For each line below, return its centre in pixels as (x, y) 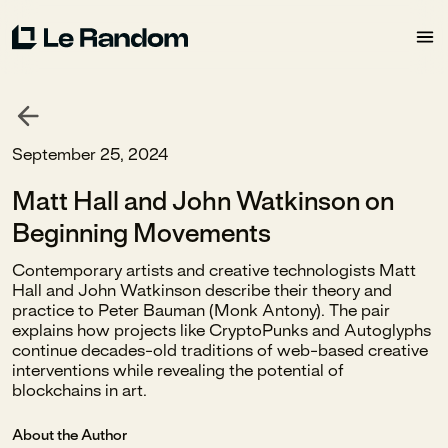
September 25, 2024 (90, 155)
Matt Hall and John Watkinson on (203, 203)
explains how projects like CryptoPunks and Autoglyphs (221, 331)
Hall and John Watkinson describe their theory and (202, 291)
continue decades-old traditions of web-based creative (220, 351)
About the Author (69, 436)
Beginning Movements (141, 235)
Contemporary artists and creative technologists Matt (214, 271)
